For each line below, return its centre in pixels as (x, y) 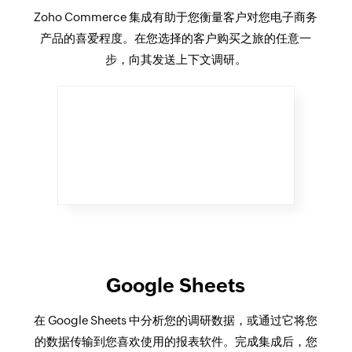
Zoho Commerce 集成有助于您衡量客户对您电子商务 (176, 16)
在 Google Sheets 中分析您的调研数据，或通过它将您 (176, 320)
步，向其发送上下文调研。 (176, 59)
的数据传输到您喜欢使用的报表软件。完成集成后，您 (176, 341)
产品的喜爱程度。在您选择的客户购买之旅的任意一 (176, 38)
